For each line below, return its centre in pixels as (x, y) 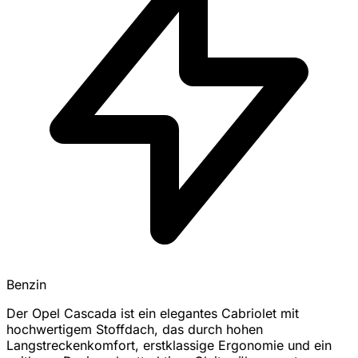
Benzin (26, 285)
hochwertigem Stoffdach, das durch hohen (135, 330)
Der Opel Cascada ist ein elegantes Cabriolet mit (153, 314)
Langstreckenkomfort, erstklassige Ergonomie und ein (169, 346)
